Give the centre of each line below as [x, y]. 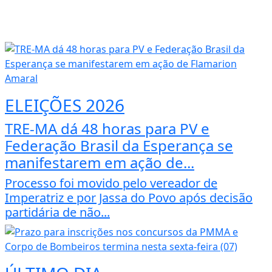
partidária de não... [57, 212]
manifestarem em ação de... [100, 163]
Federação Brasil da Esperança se [119, 146]
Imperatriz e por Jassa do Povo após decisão [129, 198]
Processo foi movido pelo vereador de [111, 183]
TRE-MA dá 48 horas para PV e [107, 129]
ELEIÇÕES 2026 [65, 105]
